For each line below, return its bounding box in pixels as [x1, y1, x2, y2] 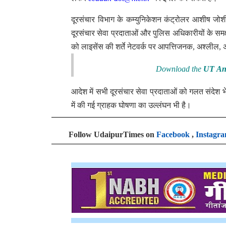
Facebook [156, 130, 190, 139]
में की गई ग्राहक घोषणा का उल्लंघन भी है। [71, 101, 191, 109]
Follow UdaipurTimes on [69, 130, 156, 139]
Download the [156, 65, 203, 73]
